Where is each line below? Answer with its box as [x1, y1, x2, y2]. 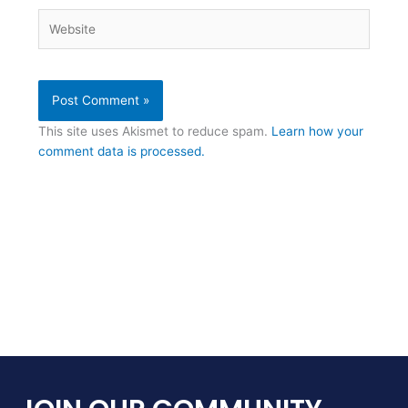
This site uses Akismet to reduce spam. [38, 124, 272, 139]
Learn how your [271, 124, 364, 139]
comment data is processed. [38, 144, 206, 159]
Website [37, 10, 85, 25]
